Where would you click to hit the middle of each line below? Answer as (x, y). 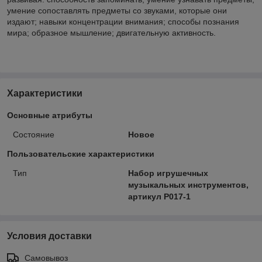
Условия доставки (49, 236)
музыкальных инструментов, (188, 185)
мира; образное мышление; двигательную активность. (111, 32)
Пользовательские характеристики (81, 154)
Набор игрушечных (168, 173)
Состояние (34, 134)
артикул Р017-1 (159, 196)
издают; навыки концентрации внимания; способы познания (123, 21)
